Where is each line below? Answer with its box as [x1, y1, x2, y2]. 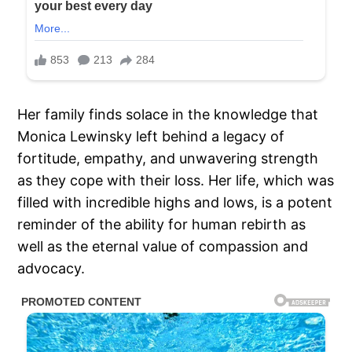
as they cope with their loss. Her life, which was [17, 171, 335, 189]
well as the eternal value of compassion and [17, 237, 309, 255]
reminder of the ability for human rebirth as [17, 215, 306, 233]
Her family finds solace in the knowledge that [17, 105, 319, 123]
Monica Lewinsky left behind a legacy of [17, 127, 285, 145]
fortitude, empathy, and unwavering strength [17, 149, 319, 167]
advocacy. [17, 259, 90, 277]
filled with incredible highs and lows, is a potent [17, 193, 333, 211]
